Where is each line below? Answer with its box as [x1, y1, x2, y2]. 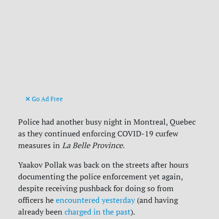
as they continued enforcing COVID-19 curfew [18, 129, 179, 139]
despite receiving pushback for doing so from [18, 183, 174, 194]
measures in [18, 140, 63, 151]
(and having [135, 195, 178, 205]
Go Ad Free [30, 95, 64, 103]
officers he [18, 195, 56, 205]
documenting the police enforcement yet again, [18, 172, 183, 182]
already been [18, 207, 65, 217]
